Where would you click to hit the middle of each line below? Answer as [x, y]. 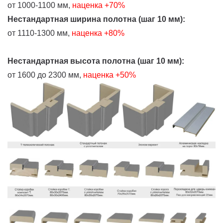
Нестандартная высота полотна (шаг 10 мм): [96, 61]
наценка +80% [99, 33]
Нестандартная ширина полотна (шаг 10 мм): [96, 19]
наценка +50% [111, 75]
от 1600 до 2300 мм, [44, 75]
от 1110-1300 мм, [40, 33]
